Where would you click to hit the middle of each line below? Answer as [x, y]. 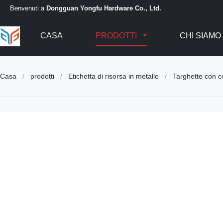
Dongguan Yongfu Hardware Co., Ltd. [104, 8]
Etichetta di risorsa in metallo [113, 76]
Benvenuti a [28, 8]
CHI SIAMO [200, 36]
